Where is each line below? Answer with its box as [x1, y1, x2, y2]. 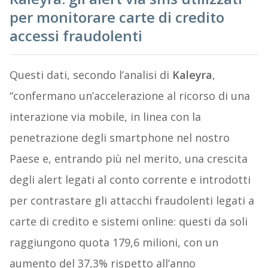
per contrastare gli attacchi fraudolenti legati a [9, 193, 254, 208]
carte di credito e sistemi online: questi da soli [9, 214, 248, 229]
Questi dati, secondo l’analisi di [9, 67, 172, 82]
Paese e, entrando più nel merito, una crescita [9, 151, 248, 166]
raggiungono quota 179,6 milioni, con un [9, 234, 218, 249]
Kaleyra [172, 67, 212, 82]
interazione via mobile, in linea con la [9, 109, 201, 124]
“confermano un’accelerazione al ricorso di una [9, 88, 250, 103]
